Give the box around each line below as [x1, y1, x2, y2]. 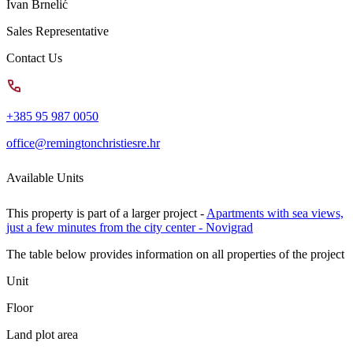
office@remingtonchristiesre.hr [6, 136, 160, 150]
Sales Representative [6, 24, 109, 38]
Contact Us [6, 50, 62, 65]
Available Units [6, 171, 84, 185]
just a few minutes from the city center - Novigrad [6, 221, 253, 235]
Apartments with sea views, [206, 206, 344, 221]
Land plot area [6, 328, 78, 342]
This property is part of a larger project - [6, 206, 206, 221]
